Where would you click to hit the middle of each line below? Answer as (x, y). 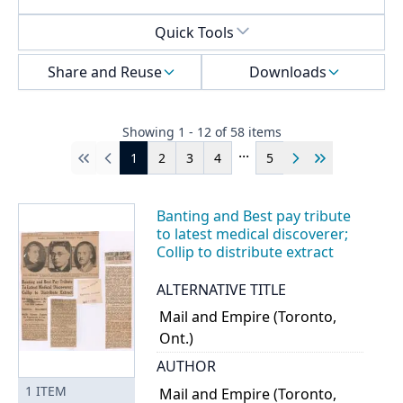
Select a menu (65, 25)
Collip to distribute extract (245, 252)
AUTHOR (186, 367)
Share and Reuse (104, 72)
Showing (150, 132)
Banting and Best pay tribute (254, 216)
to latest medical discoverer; (252, 234)
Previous (123, 166)
